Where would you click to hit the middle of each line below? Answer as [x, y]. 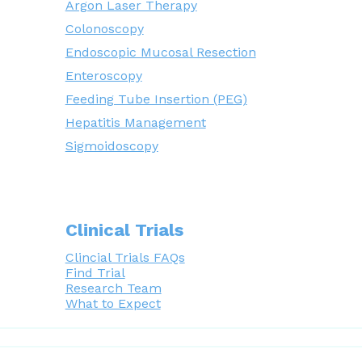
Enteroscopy [103, 76]
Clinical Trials [124, 230]
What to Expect [113, 303]
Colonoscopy [104, 29]
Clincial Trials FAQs [125, 257]
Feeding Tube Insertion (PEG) [156, 99]
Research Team [113, 288]
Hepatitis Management [135, 122]
